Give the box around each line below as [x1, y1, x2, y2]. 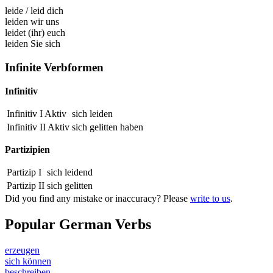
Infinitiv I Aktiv [7, 108, 66, 119]
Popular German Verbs [5, 216, 151, 232]
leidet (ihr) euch [5, 27, 65, 38]
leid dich [30, 5, 63, 16]
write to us [190, 193, 230, 204]
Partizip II [7, 180, 44, 191]
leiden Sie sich [5, 38, 60, 49]
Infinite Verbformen [5, 61, 104, 74]
